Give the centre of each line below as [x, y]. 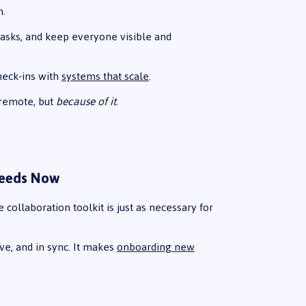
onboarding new [155, 247]
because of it [86, 102]
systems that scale [105, 76]
